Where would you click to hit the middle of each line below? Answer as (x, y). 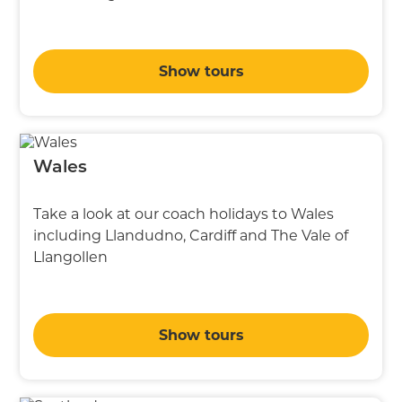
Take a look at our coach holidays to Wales (184, 214)
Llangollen (71, 257)
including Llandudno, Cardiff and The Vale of (191, 235)
